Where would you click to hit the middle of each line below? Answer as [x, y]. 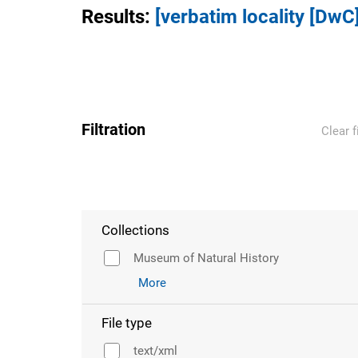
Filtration [113, 129]
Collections [135, 230]
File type [127, 323]
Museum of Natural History [206, 258]
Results [113, 17]
